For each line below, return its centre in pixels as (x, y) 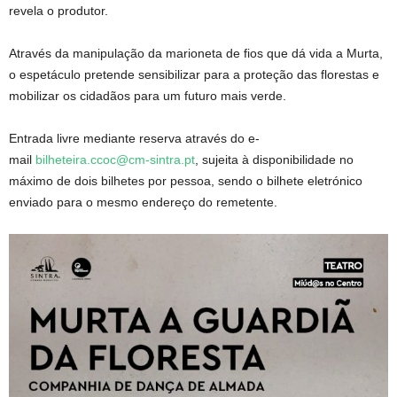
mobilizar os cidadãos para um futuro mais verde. (148, 95)
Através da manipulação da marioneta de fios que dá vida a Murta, (196, 53)
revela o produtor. (60, 10)
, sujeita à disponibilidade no (274, 159)
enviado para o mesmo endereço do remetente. (143, 202)
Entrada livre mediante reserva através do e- (134, 138)
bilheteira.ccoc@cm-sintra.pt (115, 159)
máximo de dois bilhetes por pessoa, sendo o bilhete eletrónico (186, 180)
